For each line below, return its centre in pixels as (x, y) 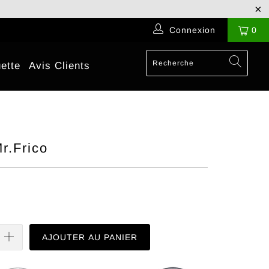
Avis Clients (60, 66)
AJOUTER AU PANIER (89, 237)
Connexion (193, 30)
